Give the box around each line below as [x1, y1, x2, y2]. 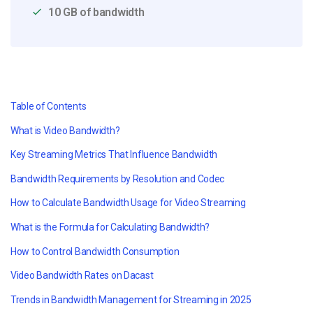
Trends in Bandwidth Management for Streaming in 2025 [10, 293, 252, 305]
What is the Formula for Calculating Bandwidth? [10, 221, 210, 233]
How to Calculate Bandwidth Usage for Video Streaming [10, 197, 246, 209]
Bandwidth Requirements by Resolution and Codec [10, 173, 225, 184]
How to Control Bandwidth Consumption [10, 245, 180, 257]
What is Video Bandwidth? [10, 124, 120, 136]
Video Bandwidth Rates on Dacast [10, 270, 154, 282]
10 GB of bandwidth [48, 6, 145, 20]
